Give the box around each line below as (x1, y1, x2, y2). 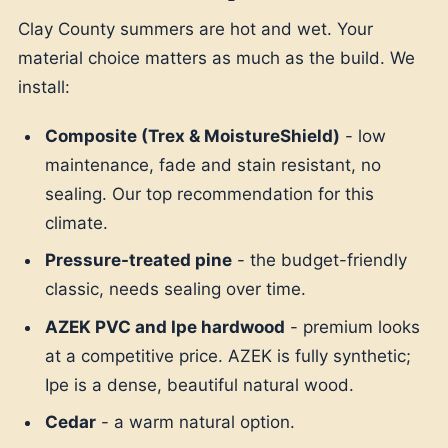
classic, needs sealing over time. (45, 279, 307, 300)
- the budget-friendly (232, 250, 408, 271)
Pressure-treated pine (45, 250, 233, 271)
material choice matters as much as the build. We (18, 48, 415, 69)
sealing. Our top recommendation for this (45, 183, 375, 204)
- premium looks (285, 316, 421, 337)
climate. (45, 212, 109, 233)
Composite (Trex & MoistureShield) (45, 125, 341, 146)
